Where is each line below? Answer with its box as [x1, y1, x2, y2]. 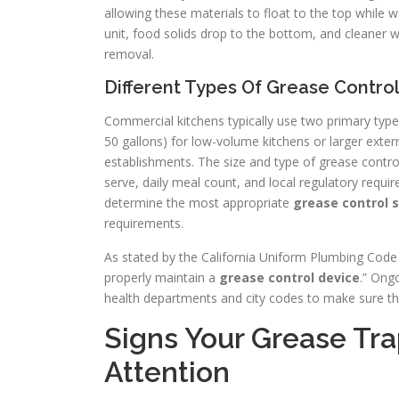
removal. [104, 45, 154, 63]
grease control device [219, 269, 360, 287]
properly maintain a [104, 269, 219, 287]
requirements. [104, 215, 183, 232]
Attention [104, 355, 230, 389]
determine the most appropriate [104, 194, 293, 212]
